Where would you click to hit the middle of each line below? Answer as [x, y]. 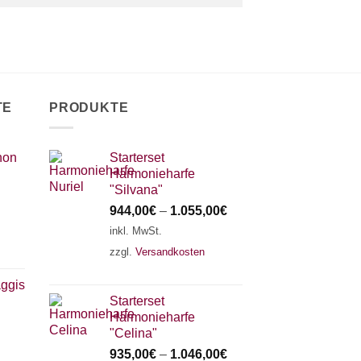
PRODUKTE [89, 108]
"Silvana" [136, 189]
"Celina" [133, 334]
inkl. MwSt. [136, 230]
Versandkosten [170, 251]
